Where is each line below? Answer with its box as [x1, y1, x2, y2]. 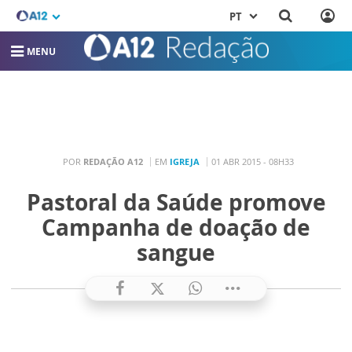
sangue [137, 237, 215, 268]
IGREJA [169, 155, 200, 167]
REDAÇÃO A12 [82, 155, 143, 167]
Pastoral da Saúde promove [26, 187, 326, 218]
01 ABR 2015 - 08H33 [211, 155, 294, 167]
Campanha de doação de [42, 212, 310, 243]
